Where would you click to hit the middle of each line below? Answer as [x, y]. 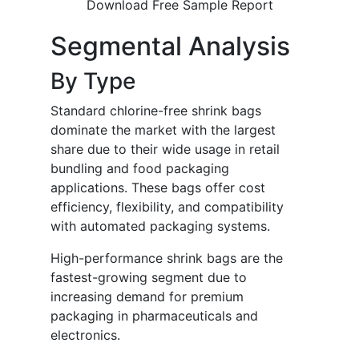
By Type [93, 81]
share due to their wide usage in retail [165, 149]
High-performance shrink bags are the [167, 258]
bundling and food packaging [140, 169]
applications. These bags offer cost [158, 188]
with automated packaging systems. [160, 226]
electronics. [85, 335]
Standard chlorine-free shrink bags [156, 111]
